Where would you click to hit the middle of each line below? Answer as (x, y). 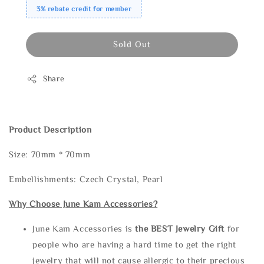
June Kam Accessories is (84, 229)
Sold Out (132, 44)
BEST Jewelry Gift (189, 229)
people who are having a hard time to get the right (135, 245)
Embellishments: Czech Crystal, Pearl (86, 179)
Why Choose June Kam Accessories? (83, 204)
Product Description (50, 130)
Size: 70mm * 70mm (50, 154)
